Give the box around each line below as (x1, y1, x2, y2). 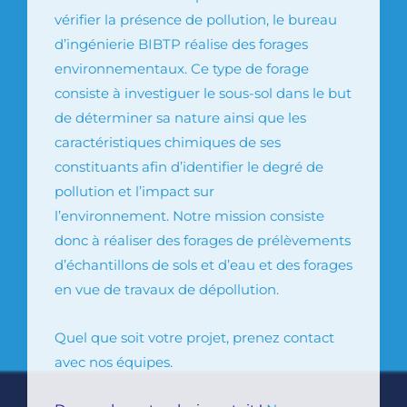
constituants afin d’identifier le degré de (55, 158, 323, 175)
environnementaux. (55, 60, 191, 77)
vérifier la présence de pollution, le (55, 11, 288, 28)
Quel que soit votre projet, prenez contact (55, 329, 334, 346)
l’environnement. (55, 207, 173, 224)
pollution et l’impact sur (55, 183, 214, 200)
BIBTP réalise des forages (134, 35, 308, 53)
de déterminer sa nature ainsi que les (55, 109, 306, 126)
